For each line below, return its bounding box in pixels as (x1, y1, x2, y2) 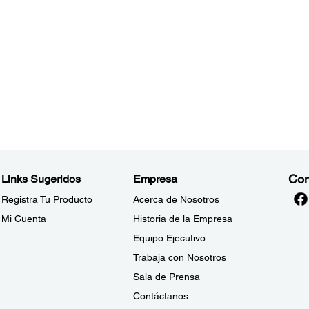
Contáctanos (133, 290, 189, 301)
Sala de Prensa (133, 271, 201, 282)
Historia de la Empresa (133, 213, 233, 224)
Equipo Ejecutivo (133, 232, 206, 243)
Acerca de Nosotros (133, 194, 220, 205)
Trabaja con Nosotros (133, 252, 227, 263)
